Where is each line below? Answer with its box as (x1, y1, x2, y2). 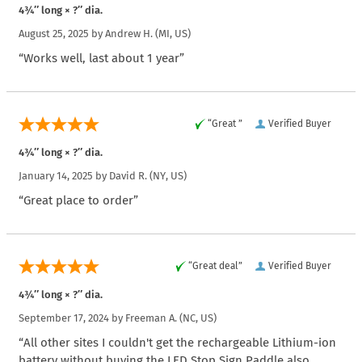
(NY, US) (147, 169, 187, 182)
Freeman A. (125, 311, 177, 324)
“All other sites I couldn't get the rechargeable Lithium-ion (19, 335, 336, 350)
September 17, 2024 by (19, 311, 125, 324)
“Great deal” (188, 259, 242, 271)
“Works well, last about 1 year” (19, 50, 184, 65)
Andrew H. (105, 27, 153, 40)
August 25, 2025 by (19, 27, 105, 40)
